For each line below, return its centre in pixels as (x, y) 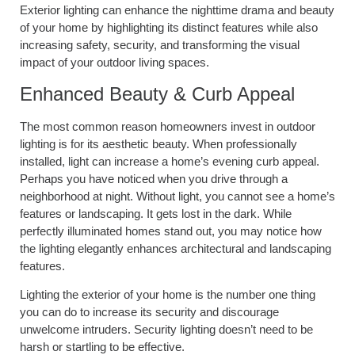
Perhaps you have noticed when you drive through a (154, 178)
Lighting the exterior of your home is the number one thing (168, 294)
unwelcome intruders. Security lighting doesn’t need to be (166, 329)
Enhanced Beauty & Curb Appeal (157, 94)
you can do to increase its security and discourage (149, 311)
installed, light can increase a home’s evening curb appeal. (170, 161)
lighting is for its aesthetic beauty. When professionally (158, 143)
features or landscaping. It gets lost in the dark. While (156, 213)
